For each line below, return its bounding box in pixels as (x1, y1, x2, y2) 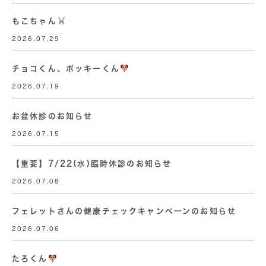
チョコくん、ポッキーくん (12, 65, 120, 72)
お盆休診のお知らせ (12, 112, 93, 120)
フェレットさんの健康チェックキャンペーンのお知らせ (12, 207, 237, 215)
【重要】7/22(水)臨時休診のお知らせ (12, 160, 172, 167)
